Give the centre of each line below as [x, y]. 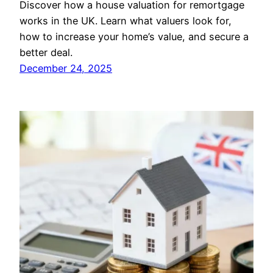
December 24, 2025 [66, 69]
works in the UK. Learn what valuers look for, [126, 21]
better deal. [46, 53]
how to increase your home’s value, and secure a [134, 37]
